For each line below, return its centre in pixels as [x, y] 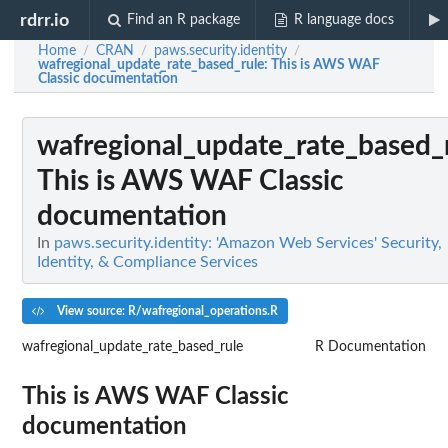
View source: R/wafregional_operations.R [165, 310]
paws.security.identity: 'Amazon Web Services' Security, [248, 243]
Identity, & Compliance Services [147, 262]
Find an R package [184, 20]
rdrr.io [45, 20]
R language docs [343, 20]
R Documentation [370, 346]
